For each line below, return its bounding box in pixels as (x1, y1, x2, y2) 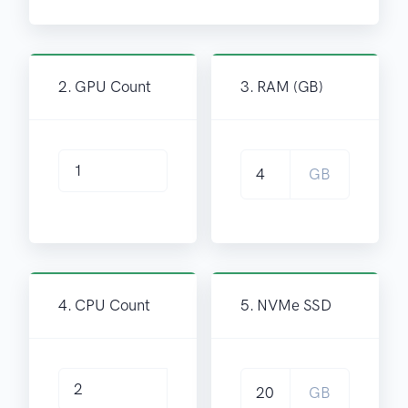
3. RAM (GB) (240, 77, 324, 97)
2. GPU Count (58, 77, 151, 97)
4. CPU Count (58, 296, 150, 315)
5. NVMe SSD (240, 296, 332, 315)
